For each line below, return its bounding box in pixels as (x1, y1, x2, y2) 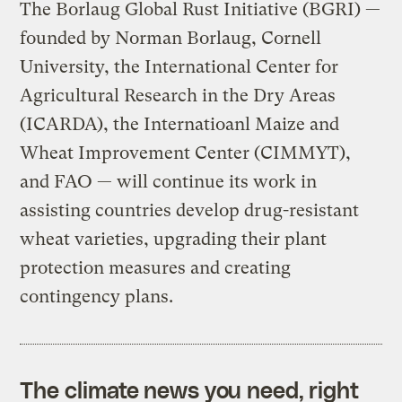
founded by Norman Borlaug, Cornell (20, 27, 322, 48)
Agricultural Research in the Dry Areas (20, 84, 336, 106)
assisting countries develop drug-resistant (20, 199, 360, 221)
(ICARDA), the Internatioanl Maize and (20, 113, 340, 135)
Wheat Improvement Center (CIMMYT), (20, 142, 352, 163)
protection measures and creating (20, 257, 292, 278)
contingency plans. (20, 285, 174, 307)
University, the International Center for (20, 56, 339, 77)
